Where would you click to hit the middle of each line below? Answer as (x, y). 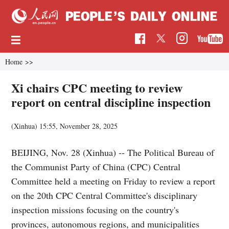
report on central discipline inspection (111, 102)
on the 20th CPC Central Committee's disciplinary (105, 195)
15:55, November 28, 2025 (79, 126)
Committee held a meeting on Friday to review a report (113, 181)
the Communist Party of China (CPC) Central (96, 166)
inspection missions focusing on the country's (95, 209)
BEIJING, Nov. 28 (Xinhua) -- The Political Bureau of (113, 152)
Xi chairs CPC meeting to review (97, 87)
